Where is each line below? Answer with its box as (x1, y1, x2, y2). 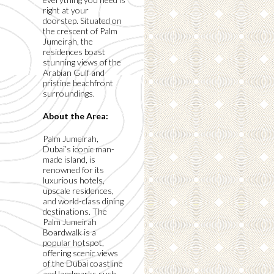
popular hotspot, (43, 237, 104, 248)
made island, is (43, 154, 95, 165)
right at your (43, 5, 89, 16)
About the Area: (43, 111, 108, 122)
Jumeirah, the (43, 36, 93, 47)
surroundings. (43, 88, 95, 99)
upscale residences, (43, 185, 114, 196)
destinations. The (43, 206, 107, 217)
